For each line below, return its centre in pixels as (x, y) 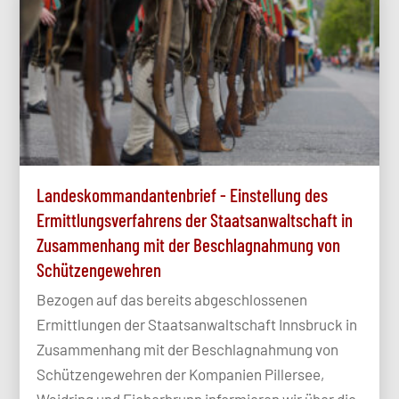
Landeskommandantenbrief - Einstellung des (183, 195)
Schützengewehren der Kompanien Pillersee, (181, 375)
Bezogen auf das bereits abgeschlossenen (172, 300)
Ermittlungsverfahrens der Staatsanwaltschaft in (195, 220)
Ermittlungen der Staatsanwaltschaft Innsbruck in (197, 325)
